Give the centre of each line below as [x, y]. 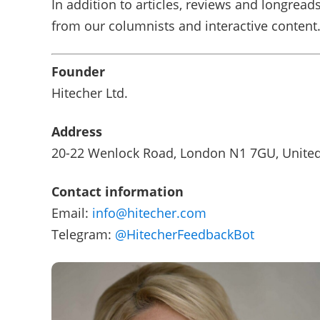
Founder [78, 71]
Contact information [117, 191]
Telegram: [83, 234]
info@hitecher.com [149, 213]
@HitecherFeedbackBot [185, 234]
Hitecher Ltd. [90, 93]
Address [77, 131]
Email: [72, 213]
